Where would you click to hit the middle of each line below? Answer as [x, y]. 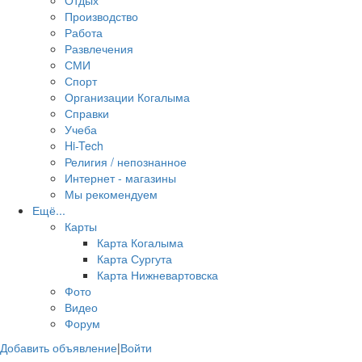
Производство [101, 16]
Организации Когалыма [127, 97]
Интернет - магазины [120, 178]
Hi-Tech [84, 145]
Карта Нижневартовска [158, 275]
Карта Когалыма [140, 242]
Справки [87, 113]
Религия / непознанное [126, 162]
